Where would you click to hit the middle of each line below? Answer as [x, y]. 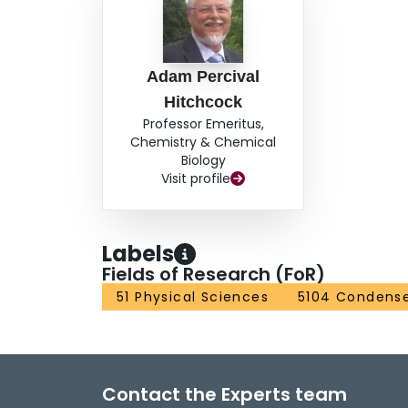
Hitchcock [204, 102]
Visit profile [196, 179]
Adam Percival [204, 77]
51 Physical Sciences [193, 297]
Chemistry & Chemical [204, 143]
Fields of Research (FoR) [214, 275]
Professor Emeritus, [203, 124]
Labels [138, 254]
